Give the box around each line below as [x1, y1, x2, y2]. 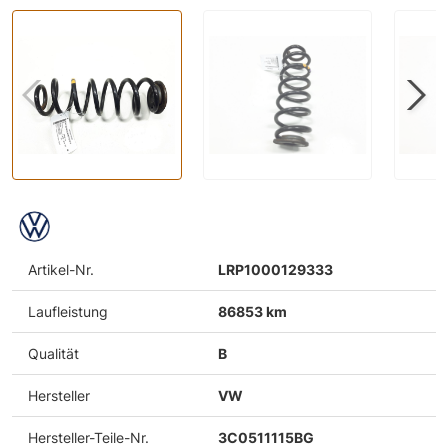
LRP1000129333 [218, 260, 333, 278]
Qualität [28, 344, 79, 362]
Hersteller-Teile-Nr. [28, 428, 149, 446]
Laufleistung [28, 302, 108, 320]
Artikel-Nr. [28, 260, 94, 278]
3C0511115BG [218, 428, 314, 446]
